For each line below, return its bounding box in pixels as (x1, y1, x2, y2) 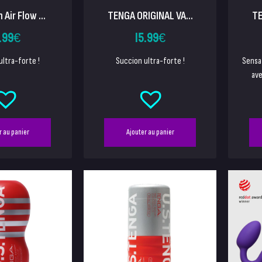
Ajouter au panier (126, 127, 174, 137)
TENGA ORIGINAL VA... (107, 8, 193, 23)
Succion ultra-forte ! (115, 55, 185, 67)
